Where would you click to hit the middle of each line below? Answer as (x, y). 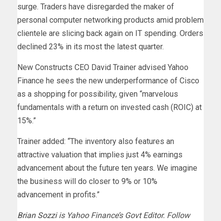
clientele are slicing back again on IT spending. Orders (110, 34)
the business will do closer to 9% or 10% (87, 182)
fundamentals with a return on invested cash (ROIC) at (110, 108)
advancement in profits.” (58, 195)
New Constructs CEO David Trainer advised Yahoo (103, 68)
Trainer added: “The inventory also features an (96, 142)
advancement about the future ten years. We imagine (107, 168)
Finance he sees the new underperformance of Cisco (108, 81)
